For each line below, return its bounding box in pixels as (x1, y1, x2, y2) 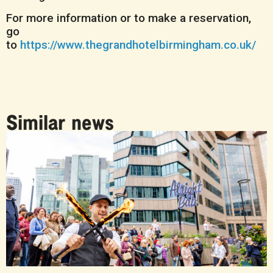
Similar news (6, 107, 114, 135)
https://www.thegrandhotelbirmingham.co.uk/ (20, 37, 256, 52)
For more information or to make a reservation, (6, 10, 251, 25)
